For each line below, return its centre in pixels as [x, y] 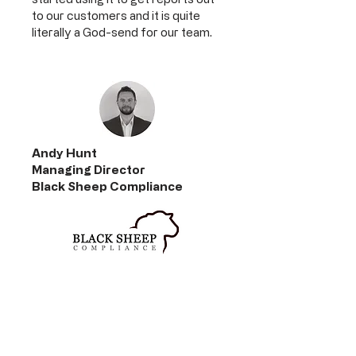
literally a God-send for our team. [122, 32]
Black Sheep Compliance [107, 186]
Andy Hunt [64, 153]
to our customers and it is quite [116, 15]
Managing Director [89, 170]
